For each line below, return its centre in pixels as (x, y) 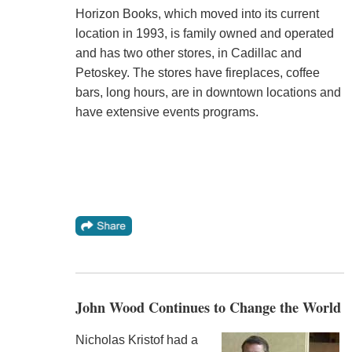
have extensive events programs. (167, 112)
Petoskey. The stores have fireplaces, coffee (197, 72)
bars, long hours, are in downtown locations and (208, 92)
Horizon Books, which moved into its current (197, 13)
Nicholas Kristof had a (136, 340)
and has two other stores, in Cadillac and (188, 53)
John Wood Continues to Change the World (208, 307)
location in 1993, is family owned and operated (204, 33)
